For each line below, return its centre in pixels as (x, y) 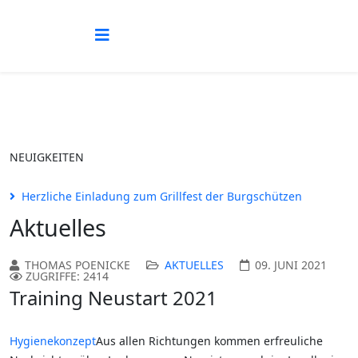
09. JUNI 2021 (291, 265)
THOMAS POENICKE (78, 265)
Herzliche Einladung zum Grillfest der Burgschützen (162, 196)
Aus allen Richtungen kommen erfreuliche (209, 341)
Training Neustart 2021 (113, 298)
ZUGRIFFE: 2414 (67, 276)
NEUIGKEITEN (47, 157)
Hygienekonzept (53, 341)
